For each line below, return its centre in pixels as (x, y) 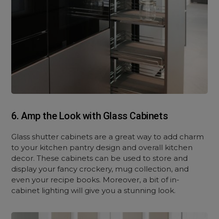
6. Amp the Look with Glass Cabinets (90, 116)
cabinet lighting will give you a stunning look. (94, 190)
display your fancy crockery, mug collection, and (100, 169)
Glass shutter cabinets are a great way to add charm (108, 137)
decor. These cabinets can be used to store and (100, 158)
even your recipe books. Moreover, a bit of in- (96, 180)
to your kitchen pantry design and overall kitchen (102, 147)
